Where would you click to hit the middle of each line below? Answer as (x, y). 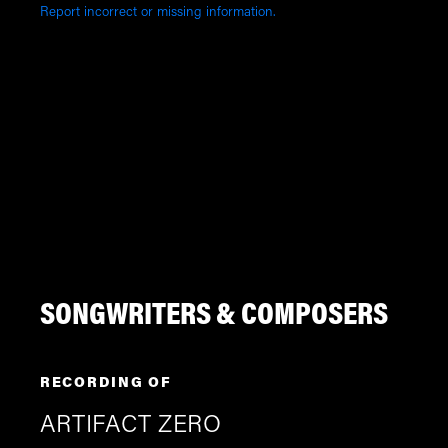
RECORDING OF (105, 384)
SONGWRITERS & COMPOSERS (213, 316)
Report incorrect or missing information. (157, 13)
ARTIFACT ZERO (130, 426)
